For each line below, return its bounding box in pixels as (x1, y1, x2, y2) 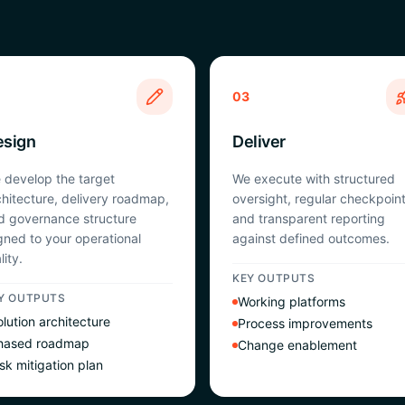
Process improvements (238, 316, 372, 331)
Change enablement (238, 337, 357, 353)
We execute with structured (232, 171, 395, 186)
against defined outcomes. (232, 231, 390, 246)
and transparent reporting (232, 211, 385, 226)
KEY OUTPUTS (232, 271, 316, 285)
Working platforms (238, 294, 345, 309)
